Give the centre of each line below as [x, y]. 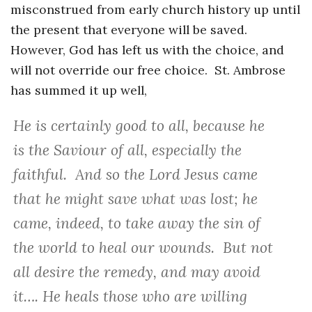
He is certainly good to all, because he [139, 126]
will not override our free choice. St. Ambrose [148, 70]
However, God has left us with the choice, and [147, 50]
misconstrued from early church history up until [155, 10]
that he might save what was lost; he [135, 199]
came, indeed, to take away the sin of [136, 224]
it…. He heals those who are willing [130, 297]
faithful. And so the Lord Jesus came [135, 175]
